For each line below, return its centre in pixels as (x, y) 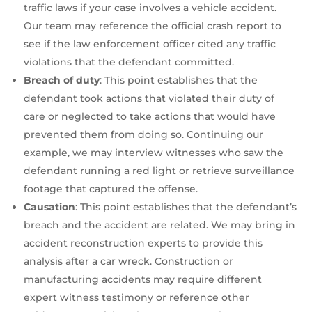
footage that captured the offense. (111, 189)
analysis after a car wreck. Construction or (128, 262)
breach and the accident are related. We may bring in (159, 225)
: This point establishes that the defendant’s (186, 207)
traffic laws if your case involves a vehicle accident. (150, 8)
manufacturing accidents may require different (143, 280)
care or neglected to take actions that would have (150, 117)
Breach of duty (62, 80)
